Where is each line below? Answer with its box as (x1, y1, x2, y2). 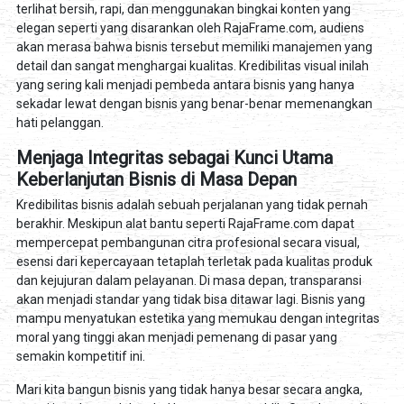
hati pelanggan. (15, 115, 104, 130)
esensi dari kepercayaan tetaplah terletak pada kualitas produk (15, 253, 372, 269)
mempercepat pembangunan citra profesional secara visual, (15, 234, 360, 250)
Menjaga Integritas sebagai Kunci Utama (15, 146, 333, 169)
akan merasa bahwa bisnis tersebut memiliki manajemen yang (15, 39, 372, 54)
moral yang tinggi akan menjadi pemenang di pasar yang (15, 329, 337, 344)
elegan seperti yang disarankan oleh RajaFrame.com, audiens (15, 20, 364, 35)
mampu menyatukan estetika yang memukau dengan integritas (15, 310, 380, 326)
